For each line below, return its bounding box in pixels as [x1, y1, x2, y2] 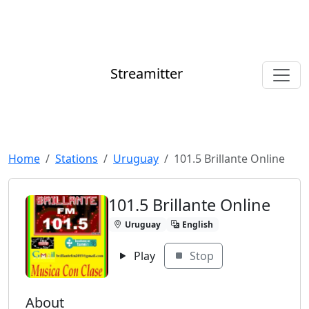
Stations [55, 151, 98, 166]
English [182, 218, 214, 230]
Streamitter [110, 64, 183, 83]
